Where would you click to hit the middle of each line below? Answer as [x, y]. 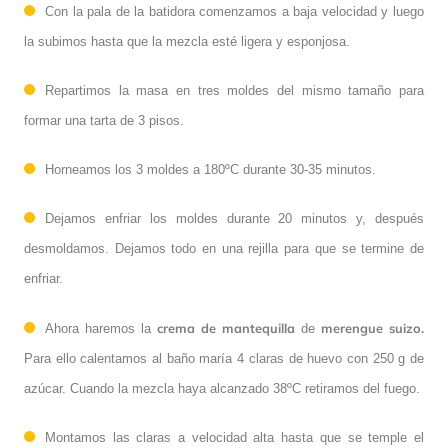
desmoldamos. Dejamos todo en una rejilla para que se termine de [224, 248]
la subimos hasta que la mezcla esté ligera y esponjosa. [187, 41]
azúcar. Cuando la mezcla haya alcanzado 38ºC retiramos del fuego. [222, 388]
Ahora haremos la [101, 328]
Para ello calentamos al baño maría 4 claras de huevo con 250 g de [224, 358]
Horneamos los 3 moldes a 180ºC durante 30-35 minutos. [210, 169]
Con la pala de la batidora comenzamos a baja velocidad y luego [234, 11]
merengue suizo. [372, 327]
